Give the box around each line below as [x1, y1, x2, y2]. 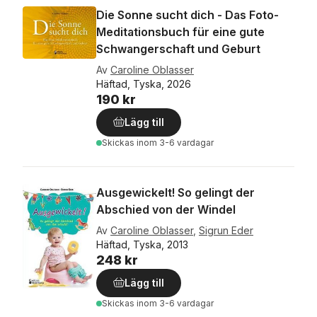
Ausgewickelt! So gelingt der [96, 185, 255, 200]
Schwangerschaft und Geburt [96, 42, 260, 56]
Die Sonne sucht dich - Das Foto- [96, 8, 279, 22]
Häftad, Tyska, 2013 [96, 238, 188, 250]
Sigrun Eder [199, 224, 253, 236]
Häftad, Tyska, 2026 [96, 78, 191, 90]
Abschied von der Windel [96, 202, 236, 217]
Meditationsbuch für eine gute [96, 25, 265, 39]
